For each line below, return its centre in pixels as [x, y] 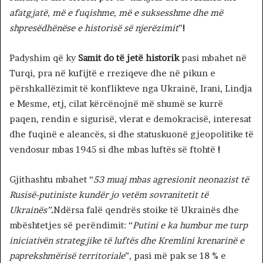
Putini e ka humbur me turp [190, 225]
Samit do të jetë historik [129, 58]
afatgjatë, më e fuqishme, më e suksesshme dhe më [116, 13]
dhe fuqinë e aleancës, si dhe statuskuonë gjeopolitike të [131, 134]
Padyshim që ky [44, 58]
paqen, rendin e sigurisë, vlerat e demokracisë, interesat [130, 119]
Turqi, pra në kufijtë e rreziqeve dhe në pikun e [112, 73]
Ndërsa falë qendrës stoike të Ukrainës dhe [146, 210]
